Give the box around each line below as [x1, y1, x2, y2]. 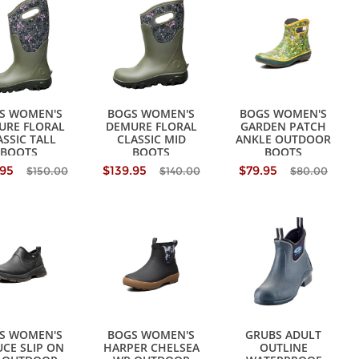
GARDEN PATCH [240, 119, 327, 135]
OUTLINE [259, 340, 308, 356]
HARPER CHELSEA [103, 340, 200, 356]
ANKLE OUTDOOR [236, 131, 332, 147]
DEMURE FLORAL [105, 119, 197, 135]
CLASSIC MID [116, 131, 186, 147]
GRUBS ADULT [245, 327, 322, 343]
